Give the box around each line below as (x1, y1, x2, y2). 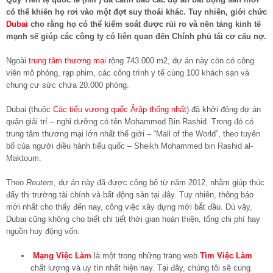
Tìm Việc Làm (200, 250, 252, 260)
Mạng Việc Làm (33, 250, 91, 260)
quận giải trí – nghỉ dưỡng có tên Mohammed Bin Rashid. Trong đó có (6, 116, 253, 126)
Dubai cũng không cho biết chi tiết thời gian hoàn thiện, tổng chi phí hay (6, 214, 260, 224)
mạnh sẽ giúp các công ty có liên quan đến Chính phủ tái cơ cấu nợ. (6, 31, 266, 41)
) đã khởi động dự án (186, 104, 261, 114)
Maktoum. (6, 153, 41, 163)
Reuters (26, 177, 54, 187)
